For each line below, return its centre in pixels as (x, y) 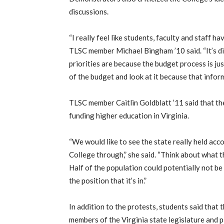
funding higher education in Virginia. (129, 116)
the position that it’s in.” (108, 181)
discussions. (89, 12)
